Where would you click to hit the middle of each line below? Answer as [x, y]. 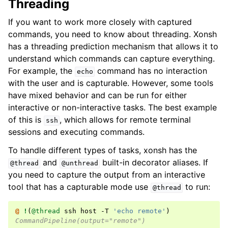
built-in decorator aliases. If [154, 163]
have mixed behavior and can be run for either [97, 95]
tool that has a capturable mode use [79, 187]
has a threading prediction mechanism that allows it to [113, 47]
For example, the [41, 71]
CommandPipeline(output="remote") [80, 221]
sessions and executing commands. [76, 132]
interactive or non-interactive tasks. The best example [112, 108]
